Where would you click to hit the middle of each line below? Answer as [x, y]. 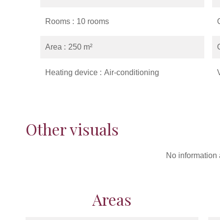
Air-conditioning [132, 72]
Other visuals [72, 129]
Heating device [72, 72]
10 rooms [93, 21]
